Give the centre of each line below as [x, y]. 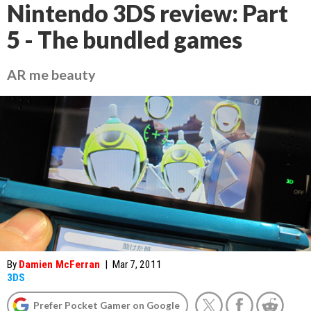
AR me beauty [51, 74]
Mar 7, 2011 [137, 264]
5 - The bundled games [125, 40]
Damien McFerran [59, 264]
